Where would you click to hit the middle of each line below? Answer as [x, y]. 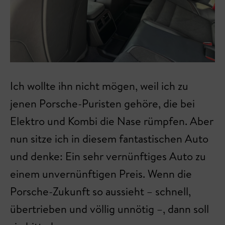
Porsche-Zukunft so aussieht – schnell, [100, 191]
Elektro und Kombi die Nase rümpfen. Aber [112, 121]
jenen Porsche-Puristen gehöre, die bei [102, 103]
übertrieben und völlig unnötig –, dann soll [109, 209]
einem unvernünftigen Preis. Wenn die [101, 174]
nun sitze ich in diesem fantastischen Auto [109, 139]
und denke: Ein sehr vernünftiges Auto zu [108, 156]
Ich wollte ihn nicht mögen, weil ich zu [99, 86]
